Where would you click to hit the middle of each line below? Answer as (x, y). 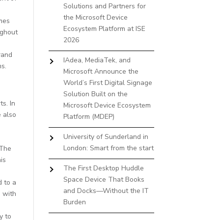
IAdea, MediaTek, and (97, 60)
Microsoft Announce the (101, 71)
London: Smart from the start (108, 148)
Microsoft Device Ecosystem (107, 105)
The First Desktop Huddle (103, 168)
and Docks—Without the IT (106, 191)
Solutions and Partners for (104, 6)
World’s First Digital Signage (108, 83)
